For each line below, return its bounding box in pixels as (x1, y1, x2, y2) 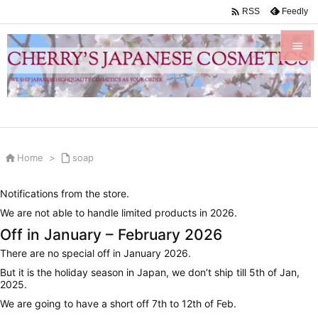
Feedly (282, 6, 308, 16)
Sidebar (288, 121, 317, 132)
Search (288, 230, 314, 241)
